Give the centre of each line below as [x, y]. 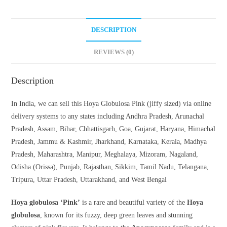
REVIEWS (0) [113, 52]
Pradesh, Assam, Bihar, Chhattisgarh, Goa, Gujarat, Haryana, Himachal [113, 129]
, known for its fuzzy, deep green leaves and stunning [117, 215]
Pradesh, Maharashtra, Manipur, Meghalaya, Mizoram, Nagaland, [105, 155]
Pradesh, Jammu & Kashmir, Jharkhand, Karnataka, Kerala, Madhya [109, 142]
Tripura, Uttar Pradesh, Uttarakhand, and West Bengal [89, 180]
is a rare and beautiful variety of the [134, 203]
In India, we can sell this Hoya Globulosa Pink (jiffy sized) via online [111, 104]
